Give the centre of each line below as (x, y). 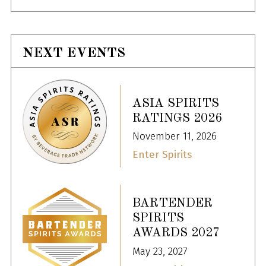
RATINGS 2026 (177, 118)
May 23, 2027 (160, 252)
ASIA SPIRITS (176, 103)
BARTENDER (172, 204)
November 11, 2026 (175, 137)
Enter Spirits (162, 154)
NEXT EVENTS (74, 53)
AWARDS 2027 (176, 233)
